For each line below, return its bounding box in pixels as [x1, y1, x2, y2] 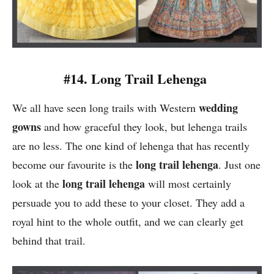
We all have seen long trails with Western [12, 100, 199, 116]
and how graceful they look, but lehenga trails [41, 119, 247, 135]
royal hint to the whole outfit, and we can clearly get [12, 214, 243, 229]
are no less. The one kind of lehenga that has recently [12, 138, 250, 154]
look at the [12, 176, 62, 191]
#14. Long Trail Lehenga [63, 68, 211, 89]
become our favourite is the [12, 157, 136, 172]
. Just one [218, 157, 261, 172]
